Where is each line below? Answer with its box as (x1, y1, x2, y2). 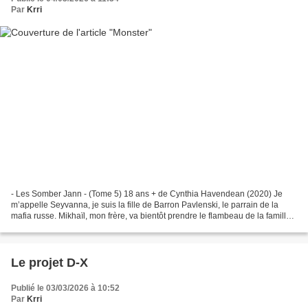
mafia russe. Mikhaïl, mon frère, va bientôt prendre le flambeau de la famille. (11, 210, 293, 221)
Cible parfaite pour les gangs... (11, 221, 125, 232)
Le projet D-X (11, 255, 88, 269)
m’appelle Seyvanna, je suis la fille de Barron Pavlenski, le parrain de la (11, 199, 278, 210)
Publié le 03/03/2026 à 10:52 (11, 283, 120, 293)
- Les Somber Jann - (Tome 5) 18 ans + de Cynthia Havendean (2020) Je (11, 188, 283, 199)
